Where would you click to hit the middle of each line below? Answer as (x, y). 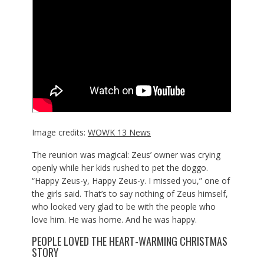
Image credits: (60, 132)
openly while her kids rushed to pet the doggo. (120, 167)
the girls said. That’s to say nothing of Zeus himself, (130, 193)
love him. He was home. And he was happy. (114, 219)
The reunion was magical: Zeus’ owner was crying (126, 154)
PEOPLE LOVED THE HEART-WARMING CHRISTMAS (129, 241)
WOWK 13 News (119, 132)
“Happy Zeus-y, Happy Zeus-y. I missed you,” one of (131, 180)
